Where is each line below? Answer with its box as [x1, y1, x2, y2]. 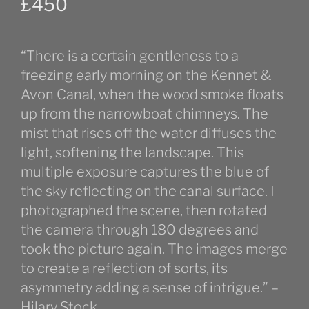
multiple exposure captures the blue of [21, 163, 269, 180]
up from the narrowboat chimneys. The [21, 105, 268, 122]
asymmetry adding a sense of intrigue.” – [21, 279, 279, 296]
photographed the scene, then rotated [21, 201, 267, 219]
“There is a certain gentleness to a [21, 47, 239, 64]
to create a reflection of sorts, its [21, 259, 228, 277]
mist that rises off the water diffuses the [21, 124, 277, 141]
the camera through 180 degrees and [21, 221, 259, 238]
